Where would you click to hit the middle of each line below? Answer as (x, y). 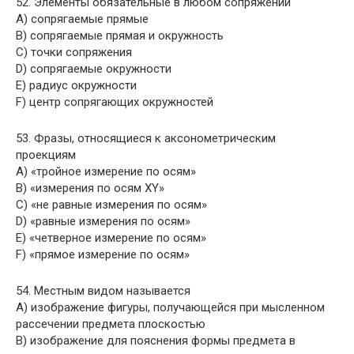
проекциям (46, 155)
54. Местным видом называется (103, 291)
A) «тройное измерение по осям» (106, 171)
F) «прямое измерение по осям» (103, 254)
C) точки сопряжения (74, 52)
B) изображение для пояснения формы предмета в (156, 341)
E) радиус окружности (76, 85)
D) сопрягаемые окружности (94, 69)
